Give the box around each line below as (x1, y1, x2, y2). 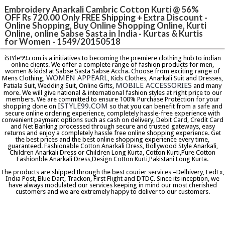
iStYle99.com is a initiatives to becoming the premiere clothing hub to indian (4, 54, 221, 62)
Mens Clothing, (2, 74, 46, 82)
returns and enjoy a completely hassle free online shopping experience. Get (4, 129, 221, 137)
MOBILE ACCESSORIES (116, 81, 192, 90)
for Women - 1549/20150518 (5, 36, 121, 47)
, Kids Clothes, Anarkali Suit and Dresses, (108, 74, 223, 82)
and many (192, 82, 221, 90)
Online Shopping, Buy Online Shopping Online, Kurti (5, 20, 207, 31)
